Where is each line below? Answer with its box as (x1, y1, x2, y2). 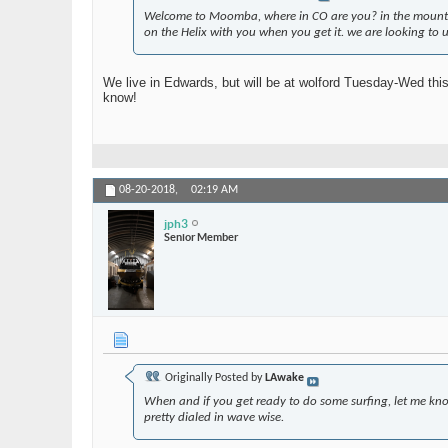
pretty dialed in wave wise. (144, 411, 284, 425)
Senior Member (164, 230, 238, 243)
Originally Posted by (162, 372, 265, 385)
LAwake (265, 372, 304, 385)
